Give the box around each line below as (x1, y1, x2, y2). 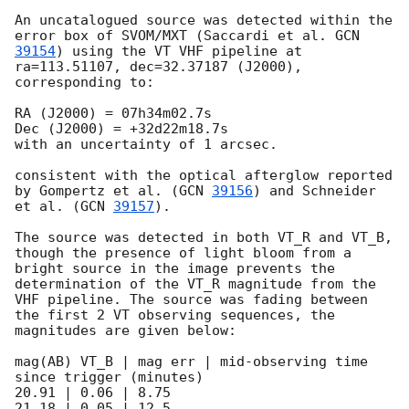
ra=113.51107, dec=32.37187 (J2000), (15, 58, 302, 76)
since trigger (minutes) (15, 369, 204, 386)
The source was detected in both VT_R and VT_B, (15, 229, 393, 246)
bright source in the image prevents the (15, 260, 335, 278)
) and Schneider (253, 183, 376, 200)
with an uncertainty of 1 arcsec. (15, 136, 278, 153)
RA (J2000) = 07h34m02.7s (15, 105, 220, 122)
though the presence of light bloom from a (15, 245, 351, 262)
